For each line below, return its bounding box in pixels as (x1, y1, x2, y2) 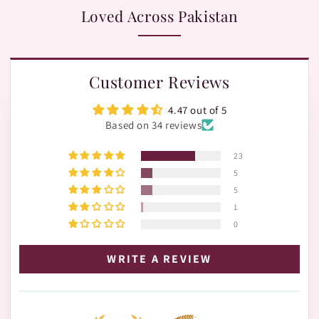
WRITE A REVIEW (107, 251, 212, 266)
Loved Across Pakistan (80, 5, 239, 26)
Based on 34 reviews (105, 117, 202, 132)
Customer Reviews (89, 70, 230, 93)
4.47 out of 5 (168, 103, 227, 117)
